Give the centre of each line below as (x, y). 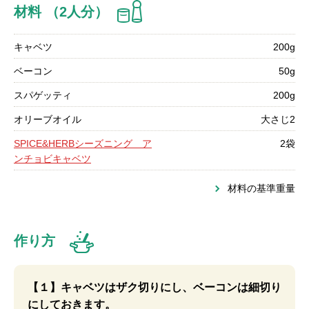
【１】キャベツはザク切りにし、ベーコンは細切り (154, 287)
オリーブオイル (48, 119)
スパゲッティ (43, 95)
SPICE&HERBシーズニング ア (83, 143)
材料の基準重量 (261, 188)
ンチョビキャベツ (52, 159)
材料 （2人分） (61, 12)
